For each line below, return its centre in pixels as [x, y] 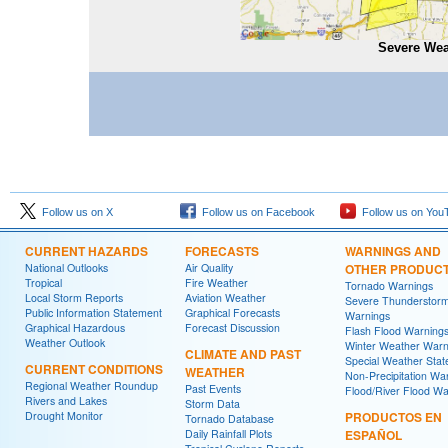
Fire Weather [216, 282]
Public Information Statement [93, 312]
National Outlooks [66, 267]
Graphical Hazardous [75, 327]
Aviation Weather [225, 297]
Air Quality [209, 267]
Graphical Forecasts [232, 312]
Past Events [213, 388]
